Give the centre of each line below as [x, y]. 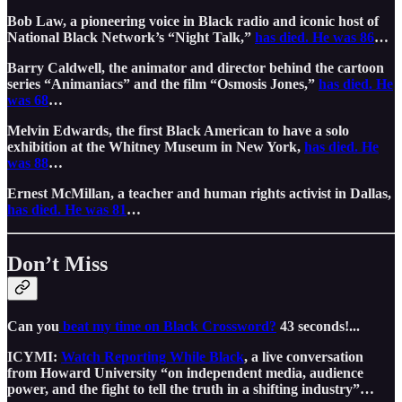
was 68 [28, 100]
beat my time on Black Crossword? [168, 326]
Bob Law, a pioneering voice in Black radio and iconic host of [193, 21]
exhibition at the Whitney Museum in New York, [156, 146]
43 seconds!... [318, 326]
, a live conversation [304, 356]
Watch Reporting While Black [153, 356]
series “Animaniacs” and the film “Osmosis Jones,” [163, 83]
